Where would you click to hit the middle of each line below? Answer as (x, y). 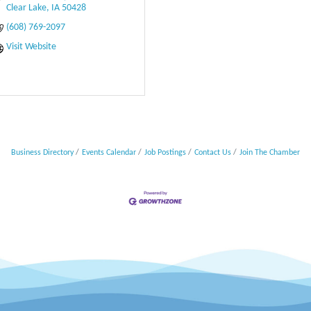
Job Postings (165, 152)
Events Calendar (109, 152)
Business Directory (42, 152)
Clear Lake (26, 8)
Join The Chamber (270, 152)
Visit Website (31, 47)
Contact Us (213, 152)
